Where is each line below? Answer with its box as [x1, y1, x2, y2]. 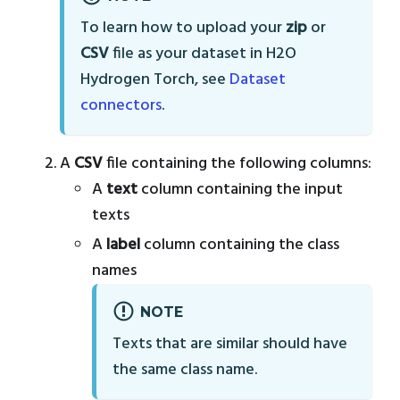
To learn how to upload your [80, 14, 286, 41]
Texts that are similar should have [112, 330, 347, 357]
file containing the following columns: [103, 150, 371, 177]
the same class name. [112, 356, 257, 383]
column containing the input [137, 176, 343, 203]
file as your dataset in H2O [109, 40, 296, 67]
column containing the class [140, 232, 339, 259]
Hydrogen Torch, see [80, 66, 229, 93]
